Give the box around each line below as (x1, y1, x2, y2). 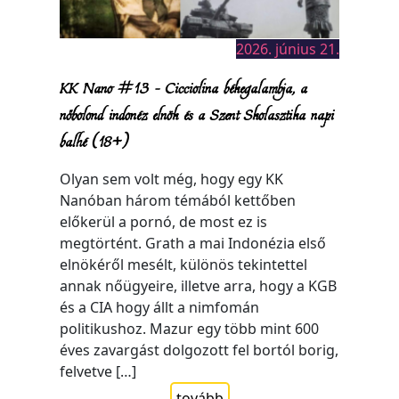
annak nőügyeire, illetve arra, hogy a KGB (60, 275, 338, 296)
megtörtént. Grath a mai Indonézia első (60, 232, 327, 253)
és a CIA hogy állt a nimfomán (60, 297, 260, 317)
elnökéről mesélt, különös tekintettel (60, 254, 308, 274)
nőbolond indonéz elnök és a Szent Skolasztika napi (60, 99, 335, 128)
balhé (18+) (60, 126, 129, 155)
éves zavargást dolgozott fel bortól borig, (60, 339, 339, 360)
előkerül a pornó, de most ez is (60, 211, 268, 232)
